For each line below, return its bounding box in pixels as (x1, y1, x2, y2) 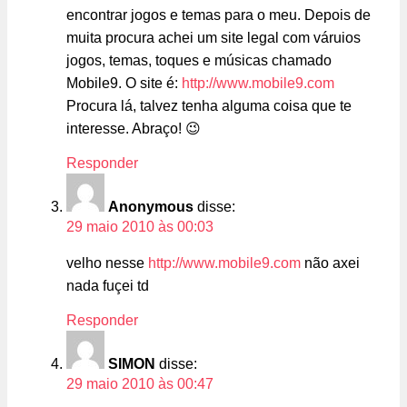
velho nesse (66, 255, 148, 272)
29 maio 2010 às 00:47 (66, 376, 213, 392)
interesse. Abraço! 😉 (66, 121, 201, 137)
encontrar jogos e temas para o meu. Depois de (66, 7, 371, 24)
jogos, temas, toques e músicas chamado (66, 53, 332, 69)
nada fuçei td (66, 278, 149, 294)
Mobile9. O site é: (66, 75, 182, 92)
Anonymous (108, 199, 194, 215)
